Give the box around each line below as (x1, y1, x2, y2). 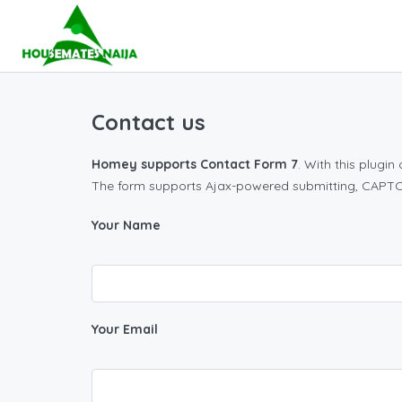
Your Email (92, 321, 158, 337)
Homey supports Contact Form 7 (92, 156, 298, 172)
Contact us (92, 109, 205, 135)
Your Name (92, 217, 161, 233)
